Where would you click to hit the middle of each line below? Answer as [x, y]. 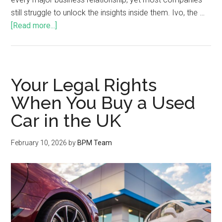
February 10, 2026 [39, 142]
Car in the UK [66, 120]
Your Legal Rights [84, 84]
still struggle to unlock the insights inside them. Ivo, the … [108, 12]
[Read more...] [34, 25]
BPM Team [95, 142]
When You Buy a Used [103, 102]
